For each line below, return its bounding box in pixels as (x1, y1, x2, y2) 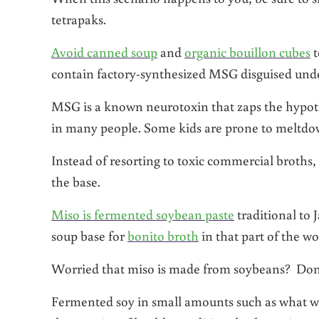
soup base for (51, 226, 127, 244)
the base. (51, 172, 100, 190)
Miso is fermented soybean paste (51, 204, 234, 223)
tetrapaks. (51, 9, 106, 28)
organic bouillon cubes (184, 42, 310, 61)
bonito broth (127, 226, 199, 244)
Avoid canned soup (51, 42, 157, 61)
